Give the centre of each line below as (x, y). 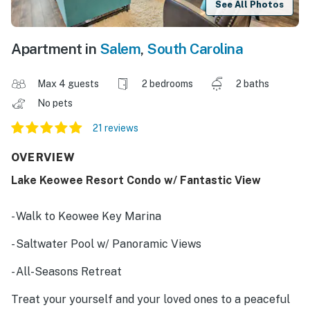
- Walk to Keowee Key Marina (86, 217)
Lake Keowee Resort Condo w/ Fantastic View (136, 181)
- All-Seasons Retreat (66, 272)
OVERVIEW (44, 158)
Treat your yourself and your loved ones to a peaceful (151, 300)
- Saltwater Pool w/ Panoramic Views (106, 244)
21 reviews (116, 128)
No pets (56, 103)
